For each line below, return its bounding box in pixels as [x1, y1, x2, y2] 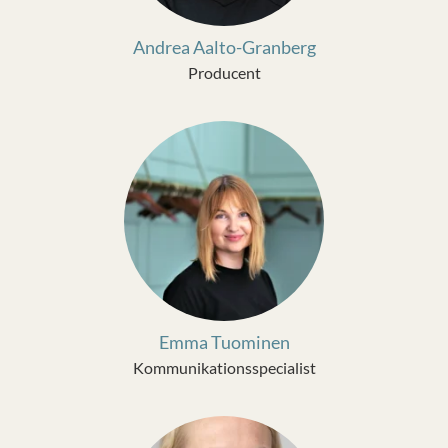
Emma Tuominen [158, 331, 290, 353]
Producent [187, 63, 261, 82]
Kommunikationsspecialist [132, 358, 316, 377]
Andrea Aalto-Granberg [132, 36, 316, 58]
